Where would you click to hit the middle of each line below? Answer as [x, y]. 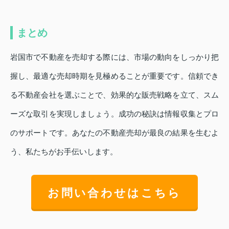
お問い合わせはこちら [114, 193]
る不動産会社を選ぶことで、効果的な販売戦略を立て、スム [114, 95]
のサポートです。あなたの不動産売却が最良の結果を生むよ [114, 132]
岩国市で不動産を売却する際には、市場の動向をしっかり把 [114, 57]
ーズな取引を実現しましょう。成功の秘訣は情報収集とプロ [114, 113]
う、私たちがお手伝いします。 [64, 151]
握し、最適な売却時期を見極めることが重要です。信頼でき [114, 76]
